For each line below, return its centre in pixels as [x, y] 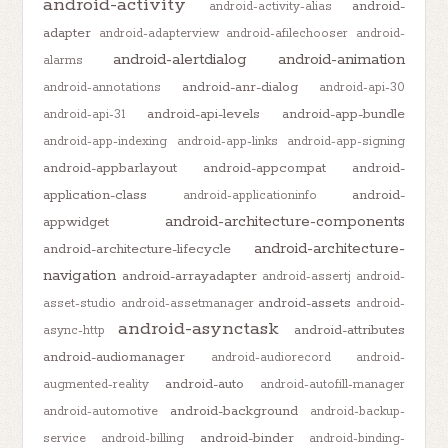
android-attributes [349, 329]
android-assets [305, 302]
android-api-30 [361, 87]
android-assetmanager [187, 303]
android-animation [341, 59]
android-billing [143, 438]
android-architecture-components [284, 221]
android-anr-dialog [240, 86]
